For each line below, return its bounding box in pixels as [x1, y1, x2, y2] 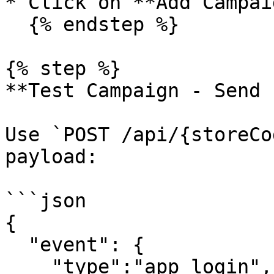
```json [5, 190, 86, 212]
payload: [5, 146, 98, 168]
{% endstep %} [5, 13, 28, 35]
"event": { [5, 234, 28, 256]
